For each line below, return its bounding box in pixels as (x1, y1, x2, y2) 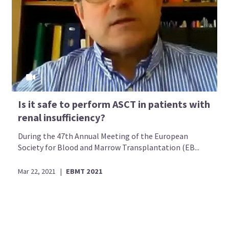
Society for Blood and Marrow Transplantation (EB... (18, 142, 200, 152)
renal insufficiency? (18, 111, 106, 124)
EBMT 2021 (66, 166, 103, 176)
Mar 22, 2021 (18, 166, 56, 176)
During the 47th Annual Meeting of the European (18, 131, 189, 141)
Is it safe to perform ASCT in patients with (18, 98, 211, 110)
